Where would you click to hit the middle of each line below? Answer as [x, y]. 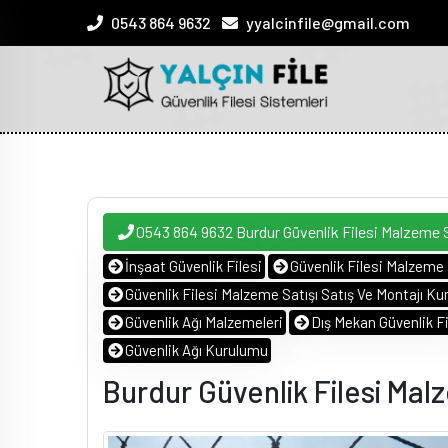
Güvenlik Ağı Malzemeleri [203, 322]
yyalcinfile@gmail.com [328, 22]
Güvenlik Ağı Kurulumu [196, 350]
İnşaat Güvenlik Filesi [193, 266]
